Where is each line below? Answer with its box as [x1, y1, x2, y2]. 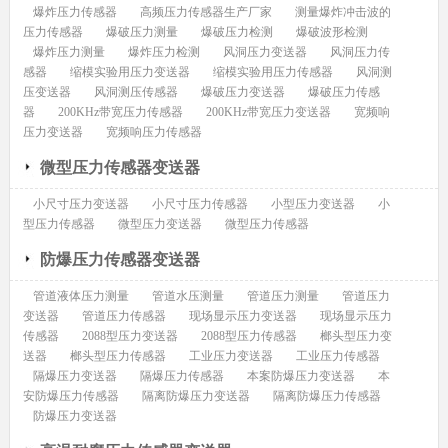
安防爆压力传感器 [22, 389, 119, 404]
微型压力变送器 [117, 217, 202, 232]
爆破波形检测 [295, 25, 368, 40]
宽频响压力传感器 [105, 125, 202, 140]
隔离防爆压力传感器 [272, 389, 381, 404]
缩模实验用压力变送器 [69, 65, 190, 80]
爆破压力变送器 [200, 85, 285, 100]
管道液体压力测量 [32, 289, 129, 304]
